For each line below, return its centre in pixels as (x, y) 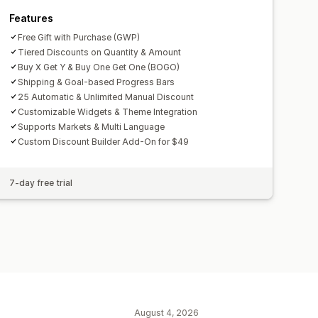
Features (32, 18)
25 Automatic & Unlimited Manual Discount (106, 97)
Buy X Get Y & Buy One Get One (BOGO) (99, 67)
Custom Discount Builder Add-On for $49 (104, 141)
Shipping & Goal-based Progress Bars (97, 82)
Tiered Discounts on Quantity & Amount (100, 52)
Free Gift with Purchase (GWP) (79, 37)
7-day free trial (41, 182)
